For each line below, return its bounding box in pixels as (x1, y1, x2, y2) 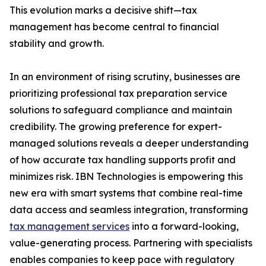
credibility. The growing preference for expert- (9, 121, 222, 133)
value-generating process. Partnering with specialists (9, 237, 252, 249)
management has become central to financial (9, 21, 219, 33)
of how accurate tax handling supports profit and (9, 154, 236, 166)
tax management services (9, 220, 129, 233)
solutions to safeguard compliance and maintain (9, 104, 232, 116)
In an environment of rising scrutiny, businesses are (9, 71, 240, 83)
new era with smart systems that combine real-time (9, 187, 243, 199)
